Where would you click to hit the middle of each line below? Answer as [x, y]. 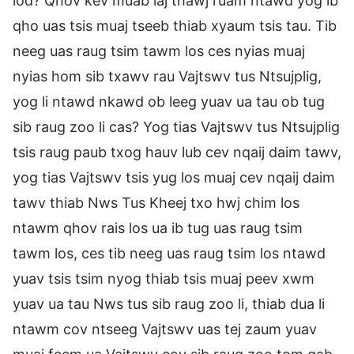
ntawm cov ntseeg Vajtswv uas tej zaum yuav [165, 329]
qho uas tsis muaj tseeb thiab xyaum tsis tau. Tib [175, 25]
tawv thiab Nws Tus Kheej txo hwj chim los [156, 202]
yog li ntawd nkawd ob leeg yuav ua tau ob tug [169, 101]
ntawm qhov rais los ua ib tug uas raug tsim [158, 228]
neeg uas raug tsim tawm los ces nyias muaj [159, 51]
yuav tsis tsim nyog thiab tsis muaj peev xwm [164, 278]
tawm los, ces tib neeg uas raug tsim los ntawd [169, 253]
